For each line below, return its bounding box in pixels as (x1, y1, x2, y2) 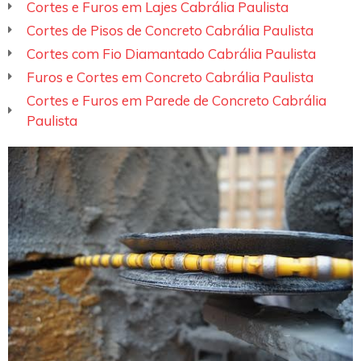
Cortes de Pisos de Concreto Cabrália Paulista (26, 21, 313, 39)
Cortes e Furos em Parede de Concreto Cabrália (26, 91, 326, 109)
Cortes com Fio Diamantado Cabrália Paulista (26, 44, 316, 62)
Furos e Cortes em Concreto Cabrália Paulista (26, 68, 313, 85)
